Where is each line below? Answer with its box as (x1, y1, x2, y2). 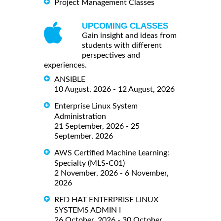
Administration (54, 112, 106, 120)
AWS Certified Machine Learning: (54, 148, 169, 157)
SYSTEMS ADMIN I (54, 206, 121, 214)
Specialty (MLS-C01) (54, 159, 125, 167)
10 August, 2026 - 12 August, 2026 (54, 85, 175, 93)
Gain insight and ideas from (82, 32, 177, 39)
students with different (82, 41, 162, 49)
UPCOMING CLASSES (82, 21, 168, 31)
